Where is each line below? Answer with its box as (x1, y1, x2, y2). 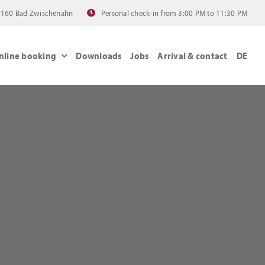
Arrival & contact (157, 49, 228, 62)
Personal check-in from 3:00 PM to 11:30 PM (101, 8, 248, 18)
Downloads (76, 49, 122, 62)
